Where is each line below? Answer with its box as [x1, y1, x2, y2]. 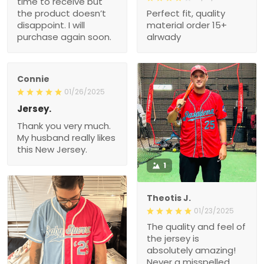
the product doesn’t [17, 6, 106, 19]
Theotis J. [147, 192, 191, 204]
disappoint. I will [17, 18, 85, 31]
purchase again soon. [17, 30, 111, 43]
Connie [17, 72, 49, 85]
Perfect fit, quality [147, 6, 225, 19]
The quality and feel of [147, 220, 246, 233]
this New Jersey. [17, 143, 87, 156]
